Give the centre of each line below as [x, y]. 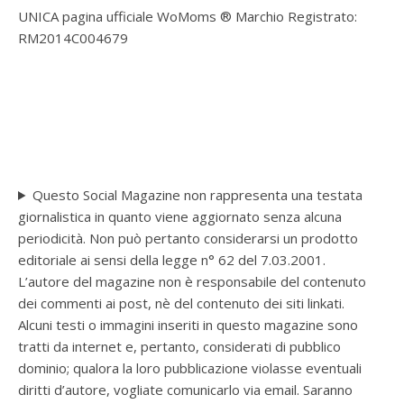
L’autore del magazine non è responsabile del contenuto [192, 281]
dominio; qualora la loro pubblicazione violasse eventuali [190, 367]
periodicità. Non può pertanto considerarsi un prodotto [188, 238]
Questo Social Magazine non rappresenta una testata [197, 194]
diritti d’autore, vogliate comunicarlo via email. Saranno [185, 389]
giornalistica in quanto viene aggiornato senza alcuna [180, 216]
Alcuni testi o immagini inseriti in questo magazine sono [188, 324]
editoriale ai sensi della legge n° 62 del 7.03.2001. [172, 259]
